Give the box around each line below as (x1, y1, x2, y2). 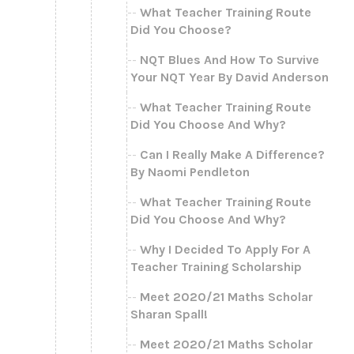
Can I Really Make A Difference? (140, 146, 325, 162)
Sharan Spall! (130, 306, 208, 322)
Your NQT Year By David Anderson (130, 69, 329, 85)
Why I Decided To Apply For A (140, 241, 311, 257)
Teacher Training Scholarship (130, 258, 302, 274)
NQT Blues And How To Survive (140, 51, 319, 67)
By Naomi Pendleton (130, 164, 250, 179)
